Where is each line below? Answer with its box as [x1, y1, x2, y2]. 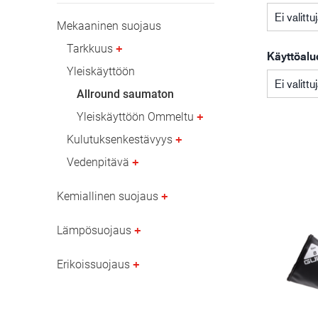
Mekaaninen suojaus [57, 19, 161, 33]
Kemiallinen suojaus [57, 190, 158, 203]
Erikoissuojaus [57, 258, 130, 271]
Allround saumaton [77, 87, 174, 101]
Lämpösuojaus [57, 224, 131, 237]
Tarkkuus [67, 42, 113, 55]
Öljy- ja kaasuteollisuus [57, 4, 236, 23]
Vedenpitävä [67, 155, 129, 169]
